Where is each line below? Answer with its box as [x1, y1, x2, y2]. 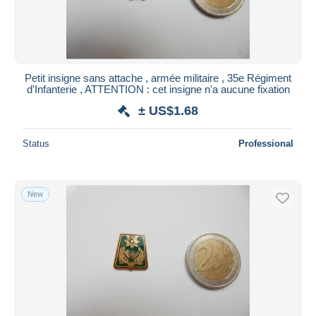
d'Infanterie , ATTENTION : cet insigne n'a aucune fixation [26, 83, 290, 95]
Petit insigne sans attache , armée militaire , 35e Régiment [25, 71, 291, 84]
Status [23, 138, 49, 149]
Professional [238, 138, 293, 149]
